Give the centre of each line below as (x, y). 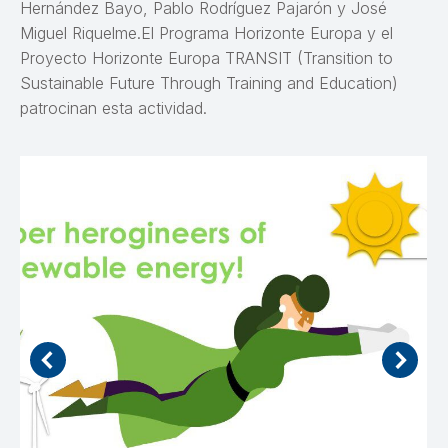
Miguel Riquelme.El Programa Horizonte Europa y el (206, 32)
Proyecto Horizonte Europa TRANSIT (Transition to (206, 57)
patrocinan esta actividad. (113, 107)
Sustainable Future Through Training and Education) (209, 82)
